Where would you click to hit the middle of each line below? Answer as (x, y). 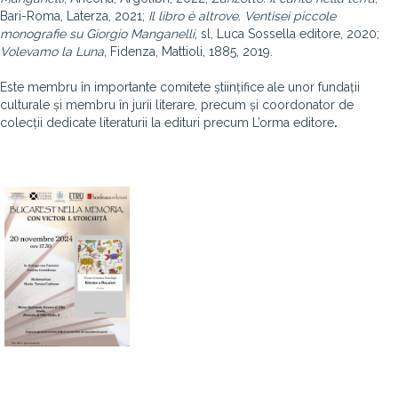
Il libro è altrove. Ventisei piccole (242, 16)
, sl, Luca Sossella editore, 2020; (287, 34)
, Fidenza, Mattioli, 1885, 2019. (188, 52)
